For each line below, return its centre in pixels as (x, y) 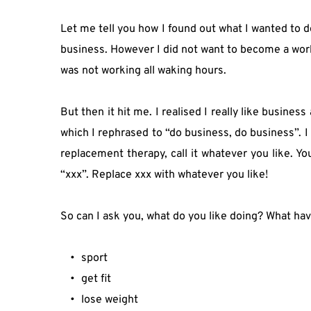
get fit (96, 279)
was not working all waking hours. (143, 71)
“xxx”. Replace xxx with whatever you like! (164, 175)
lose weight (110, 300)
